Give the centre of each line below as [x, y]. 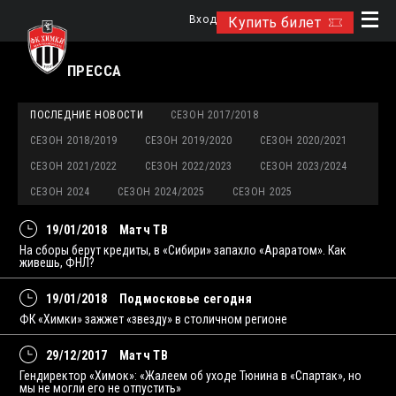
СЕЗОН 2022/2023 [189, 166]
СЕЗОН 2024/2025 [161, 192]
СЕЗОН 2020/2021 [304, 141]
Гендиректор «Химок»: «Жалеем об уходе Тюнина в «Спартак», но [190, 376]
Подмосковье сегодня [186, 299]
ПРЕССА [95, 71]
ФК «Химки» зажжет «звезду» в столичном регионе [153, 319]
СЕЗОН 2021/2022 [74, 166]
